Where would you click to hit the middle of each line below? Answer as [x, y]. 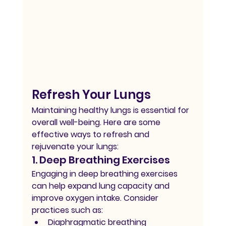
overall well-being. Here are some [97, 123]
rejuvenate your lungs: [75, 147]
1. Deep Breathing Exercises [101, 160]
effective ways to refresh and [91, 135]
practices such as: [67, 210]
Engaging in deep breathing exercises [105, 174]
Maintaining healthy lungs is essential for [111, 110]
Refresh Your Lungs [91, 95]
